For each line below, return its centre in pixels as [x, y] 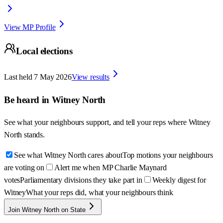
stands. [34, 135]
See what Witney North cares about [68, 155]
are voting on [24, 168]
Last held [18, 77]
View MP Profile [30, 27]
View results [90, 77]
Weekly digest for [179, 180]
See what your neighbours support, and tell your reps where [96, 122]
